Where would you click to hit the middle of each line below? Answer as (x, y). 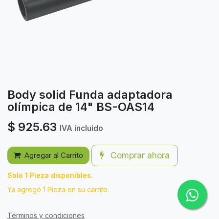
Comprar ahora (139, 155)
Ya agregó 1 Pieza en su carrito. (58, 189)
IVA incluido (81, 128)
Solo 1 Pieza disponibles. (50, 175)
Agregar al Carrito (54, 155)
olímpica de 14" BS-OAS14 (81, 107)
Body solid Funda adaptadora (90, 95)
